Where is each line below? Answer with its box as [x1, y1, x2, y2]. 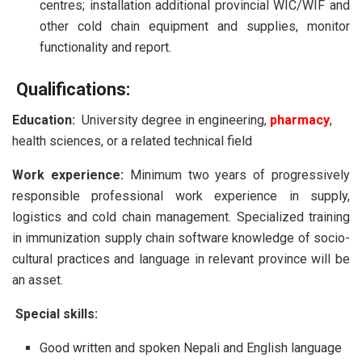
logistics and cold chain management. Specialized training [12, 209, 350, 225]
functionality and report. [40, 39, 172, 55]
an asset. [12, 272, 63, 288]
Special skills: [15, 306, 101, 322]
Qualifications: [16, 78, 130, 99]
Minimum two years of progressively [123, 167, 351, 183]
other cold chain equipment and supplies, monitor [40, 18, 350, 34]
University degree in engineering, [75, 112, 267, 128]
